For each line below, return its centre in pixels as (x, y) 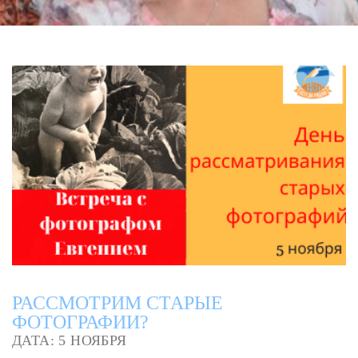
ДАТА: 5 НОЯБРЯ (70, 341)
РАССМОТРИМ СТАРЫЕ (117, 303)
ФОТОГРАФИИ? (80, 322)
